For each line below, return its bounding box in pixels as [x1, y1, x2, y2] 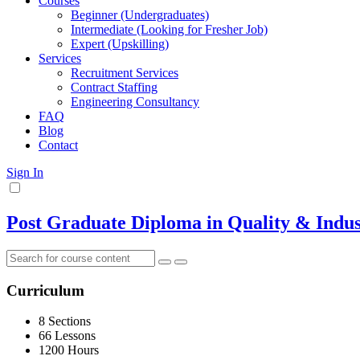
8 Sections [39, 314, 91, 329]
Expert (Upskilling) [71, 37, 169, 51]
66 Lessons [39, 329, 96, 343]
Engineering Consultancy [71, 95, 199, 108]
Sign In [6, 166, 43, 179]
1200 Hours [39, 343, 99, 358]
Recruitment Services [71, 66, 178, 80]
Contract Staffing [71, 80, 157, 94]
